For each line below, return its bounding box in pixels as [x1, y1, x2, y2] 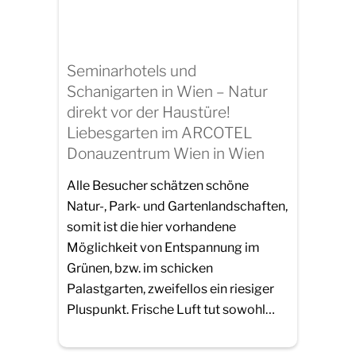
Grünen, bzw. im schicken [67, 260, 213, 276]
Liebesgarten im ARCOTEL [67, 123, 252, 143]
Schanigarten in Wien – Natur [67, 82, 268, 102]
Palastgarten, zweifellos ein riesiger [67, 281, 274, 296]
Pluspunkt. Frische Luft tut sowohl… [67, 301, 275, 317]
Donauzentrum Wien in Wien [67, 144, 265, 164]
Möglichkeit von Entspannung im [67, 239, 260, 255]
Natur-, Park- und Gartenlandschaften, [67, 198, 288, 214]
